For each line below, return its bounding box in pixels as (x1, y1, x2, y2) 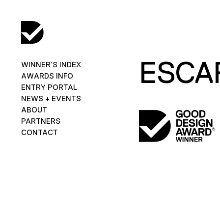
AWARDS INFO (21, 71, 73, 80)
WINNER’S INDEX (21, 60, 81, 69)
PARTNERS (21, 116, 60, 125)
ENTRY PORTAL (21, 82, 77, 91)
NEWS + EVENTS (21, 94, 81, 103)
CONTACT (21, 128, 58, 137)
